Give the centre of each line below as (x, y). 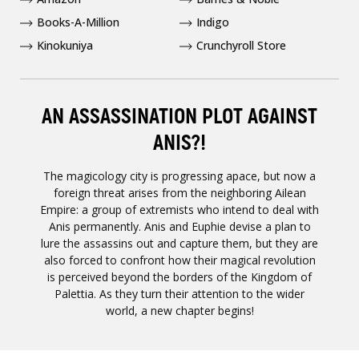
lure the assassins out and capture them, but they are (179, 243)
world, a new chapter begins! (179, 311)
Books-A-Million (78, 22)
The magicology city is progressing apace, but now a (179, 176)
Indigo (213, 22)
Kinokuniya (65, 45)
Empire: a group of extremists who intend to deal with (179, 210)
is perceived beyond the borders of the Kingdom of (179, 277)
